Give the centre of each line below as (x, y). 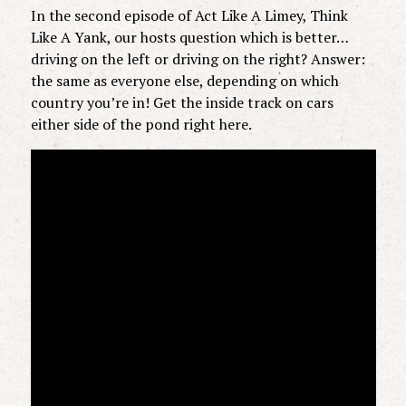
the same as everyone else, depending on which (184, 80)
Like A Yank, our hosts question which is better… (189, 37)
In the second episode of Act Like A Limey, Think (189, 15)
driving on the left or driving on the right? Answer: (198, 58)
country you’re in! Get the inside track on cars (182, 102)
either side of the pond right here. (141, 124)
